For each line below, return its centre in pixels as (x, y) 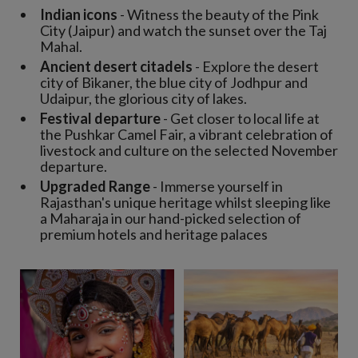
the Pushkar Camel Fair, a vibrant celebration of (187, 134)
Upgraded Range (95, 186)
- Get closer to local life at (240, 118)
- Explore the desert (256, 66)
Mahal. (61, 46)
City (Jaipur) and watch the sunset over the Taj (183, 30)
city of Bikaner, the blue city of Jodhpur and (174, 82)
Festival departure (100, 118)
